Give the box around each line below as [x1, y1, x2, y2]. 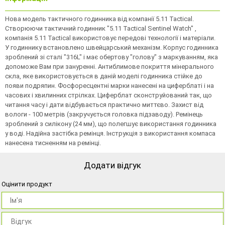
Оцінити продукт [2, 180, 52, 188]
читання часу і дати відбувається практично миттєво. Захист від [5, 100, 203, 108]
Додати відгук [84, 160, 141, 170]
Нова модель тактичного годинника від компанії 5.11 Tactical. [5, 15, 194, 23]
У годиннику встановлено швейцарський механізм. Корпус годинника [5, 43, 218, 51]
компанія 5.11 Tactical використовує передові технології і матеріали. [5, 34, 215, 42]
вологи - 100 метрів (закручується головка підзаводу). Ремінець [5, 110, 203, 118]
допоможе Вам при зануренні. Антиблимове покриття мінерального [5, 62, 214, 70]
